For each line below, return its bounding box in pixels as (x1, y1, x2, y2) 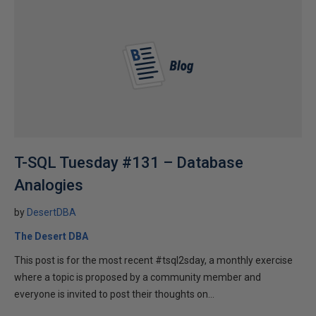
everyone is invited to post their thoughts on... (14, 288, 214, 300)
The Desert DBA (14, 231, 88, 242)
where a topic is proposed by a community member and (14, 272, 261, 283)
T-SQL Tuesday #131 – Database (14, 154, 243, 171)
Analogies (14, 176, 83, 194)
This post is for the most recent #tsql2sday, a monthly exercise (14, 255, 293, 266)
